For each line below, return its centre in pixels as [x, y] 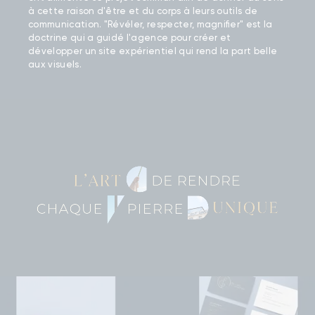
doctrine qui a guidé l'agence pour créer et [130, 38]
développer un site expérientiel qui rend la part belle [153, 51]
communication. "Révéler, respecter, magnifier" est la [150, 25]
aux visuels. [55, 65]
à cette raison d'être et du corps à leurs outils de [143, 11]
